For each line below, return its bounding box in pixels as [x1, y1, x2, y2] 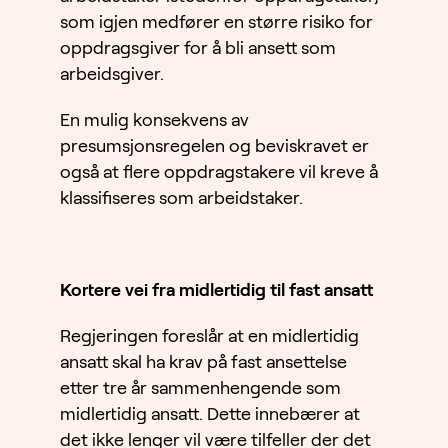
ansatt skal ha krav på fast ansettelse [60, 352, 347, 373]
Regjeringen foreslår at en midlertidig [60, 326, 359, 347]
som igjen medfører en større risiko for [60, 12, 373, 33]
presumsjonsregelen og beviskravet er [60, 136, 369, 157]
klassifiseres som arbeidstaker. [60, 188, 303, 209]
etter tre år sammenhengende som [60, 378, 341, 399]
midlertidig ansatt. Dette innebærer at [60, 404, 360, 425]
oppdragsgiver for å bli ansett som [60, 38, 336, 59]
